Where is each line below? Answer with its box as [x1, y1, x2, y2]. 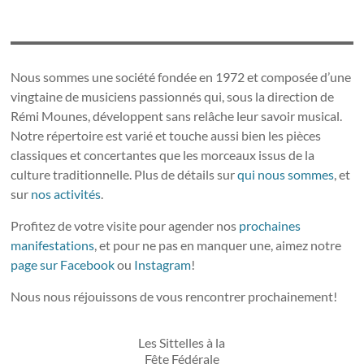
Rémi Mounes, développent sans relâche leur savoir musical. [11, 108, 343, 123]
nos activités [31, 186, 102, 201]
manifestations [11, 237, 95, 253]
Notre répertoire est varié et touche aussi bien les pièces [11, 128, 322, 143]
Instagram [134, 257, 192, 272]
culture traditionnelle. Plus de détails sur [11, 167, 238, 182]
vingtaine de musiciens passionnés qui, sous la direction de [11, 89, 335, 104]
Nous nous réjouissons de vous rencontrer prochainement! [11, 288, 338, 304]
